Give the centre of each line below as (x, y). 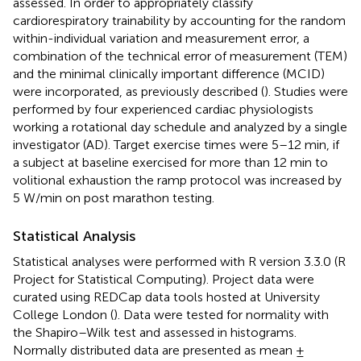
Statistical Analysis (74, 237)
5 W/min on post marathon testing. (114, 198)
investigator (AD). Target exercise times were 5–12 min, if (176, 145)
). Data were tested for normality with (221, 315)
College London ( (63, 315)
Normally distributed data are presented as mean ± (159, 351)
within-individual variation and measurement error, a (161, 39)
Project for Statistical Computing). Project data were (164, 280)
